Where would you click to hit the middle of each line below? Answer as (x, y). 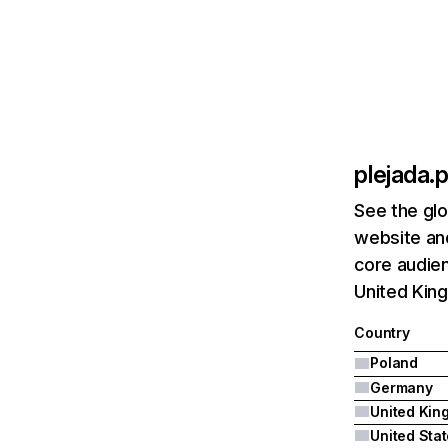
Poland (394, 362)
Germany (401, 387)
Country (382, 332)
